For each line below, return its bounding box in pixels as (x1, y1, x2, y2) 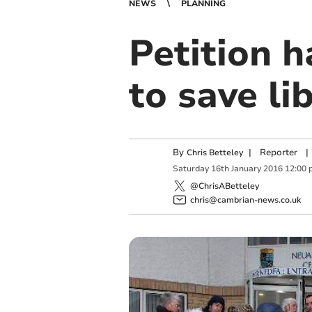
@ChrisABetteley (189, 180, 259, 192)
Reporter (259, 146, 297, 159)
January (231, 163, 261, 175)
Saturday (172, 163, 209, 175)
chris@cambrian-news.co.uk (189, 194, 301, 205)
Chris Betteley (186, 147, 243, 158)
